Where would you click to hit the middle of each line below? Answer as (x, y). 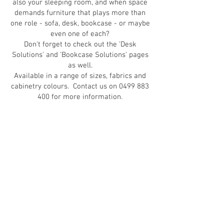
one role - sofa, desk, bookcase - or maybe (80, 23)
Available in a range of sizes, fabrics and (80, 76)
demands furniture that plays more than (80, 13)
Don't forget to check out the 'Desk (80, 44)
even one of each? (80, 34)
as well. (80, 65)
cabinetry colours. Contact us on (65, 86)
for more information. (86, 97)
